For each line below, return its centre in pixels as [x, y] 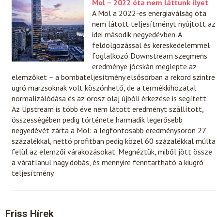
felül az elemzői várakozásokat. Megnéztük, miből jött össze [112, 151]
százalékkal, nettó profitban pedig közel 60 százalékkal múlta [114, 141]
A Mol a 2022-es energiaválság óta [149, 13]
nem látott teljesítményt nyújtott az [154, 23]
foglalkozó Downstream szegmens [150, 55]
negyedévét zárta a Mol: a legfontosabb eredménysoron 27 [109, 130]
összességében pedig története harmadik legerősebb [97, 119]
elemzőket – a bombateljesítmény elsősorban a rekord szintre [114, 77]
